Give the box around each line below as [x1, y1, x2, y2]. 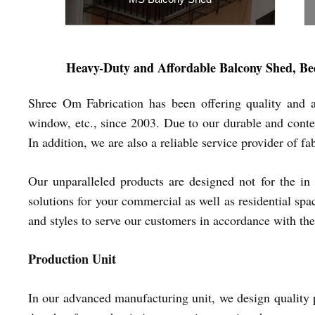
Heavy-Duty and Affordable [66, 58, 219, 77]
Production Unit [28, 249, 116, 268]
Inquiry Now [140, 34, 200, 47]
